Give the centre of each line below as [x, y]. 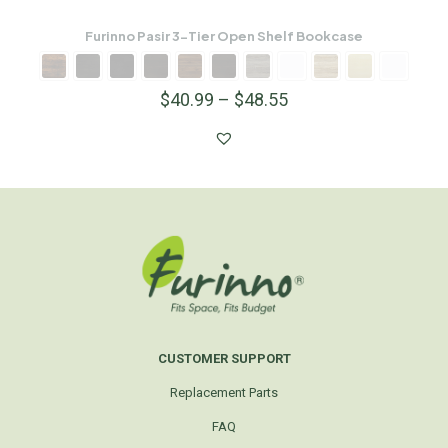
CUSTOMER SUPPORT [224, 358]
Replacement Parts [224, 392]
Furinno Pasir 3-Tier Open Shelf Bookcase [224, 35]
